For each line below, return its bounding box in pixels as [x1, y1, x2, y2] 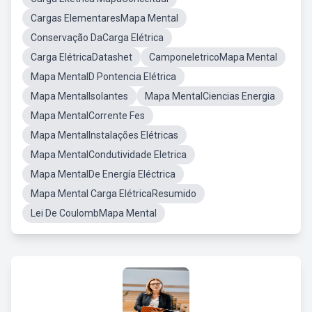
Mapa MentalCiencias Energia [145, 91, 275, 102]
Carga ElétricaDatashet [31, 52, 132, 63]
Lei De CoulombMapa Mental [31, 208, 157, 219]
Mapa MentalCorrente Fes [31, 110, 145, 121]
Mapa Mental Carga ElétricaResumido [31, 188, 196, 199]
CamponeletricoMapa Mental [149, 52, 277, 63]
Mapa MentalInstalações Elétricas [31, 130, 178, 141]
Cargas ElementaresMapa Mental [31, 13, 178, 24]
